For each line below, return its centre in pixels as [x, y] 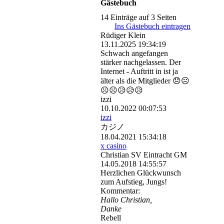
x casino [113, 146]
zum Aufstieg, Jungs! [134, 182]
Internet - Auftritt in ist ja [139, 71]
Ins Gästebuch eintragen [152, 26]
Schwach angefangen [134, 53]
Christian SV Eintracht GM [144, 155]
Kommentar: [120, 191]
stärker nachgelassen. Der [141, 62]
